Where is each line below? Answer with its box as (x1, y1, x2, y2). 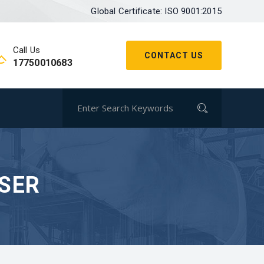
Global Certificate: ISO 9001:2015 (91, 6, 222, 16)
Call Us (12, 45, 41, 55)
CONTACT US (144, 51, 203, 60)
